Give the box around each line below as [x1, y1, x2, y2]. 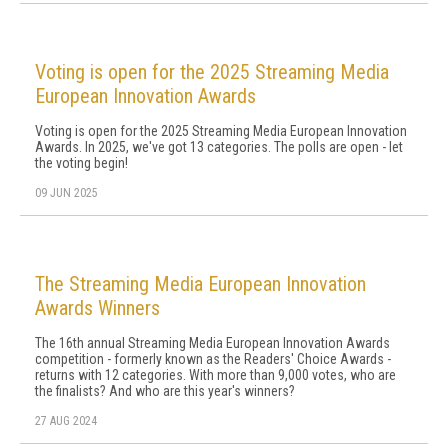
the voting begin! [35, 155, 128, 171]
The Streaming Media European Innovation [35, 272, 366, 296]
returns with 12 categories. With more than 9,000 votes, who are [35, 367, 396, 383]
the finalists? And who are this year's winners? [35, 383, 295, 399]
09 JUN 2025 [35, 186, 98, 200]
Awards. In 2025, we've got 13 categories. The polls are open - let [35, 139, 403, 155]
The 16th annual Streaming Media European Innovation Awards [35, 335, 390, 351]
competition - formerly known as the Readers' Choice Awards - [35, 351, 391, 367]
